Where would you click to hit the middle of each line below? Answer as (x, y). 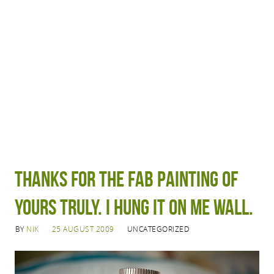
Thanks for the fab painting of (126, 179)
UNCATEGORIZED (158, 229)
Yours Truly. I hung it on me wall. (134, 207)
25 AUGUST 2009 (83, 229)
